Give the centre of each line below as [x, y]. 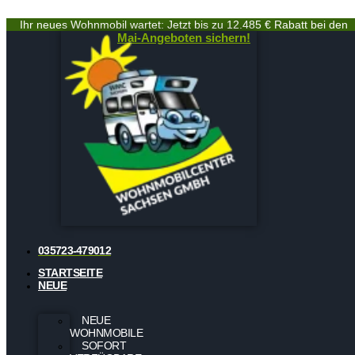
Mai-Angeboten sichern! [184, 38]
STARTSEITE [70, 273]
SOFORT [104, 346]
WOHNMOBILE [106, 333]
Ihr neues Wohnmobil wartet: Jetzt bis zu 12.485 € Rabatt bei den [184, 25]
